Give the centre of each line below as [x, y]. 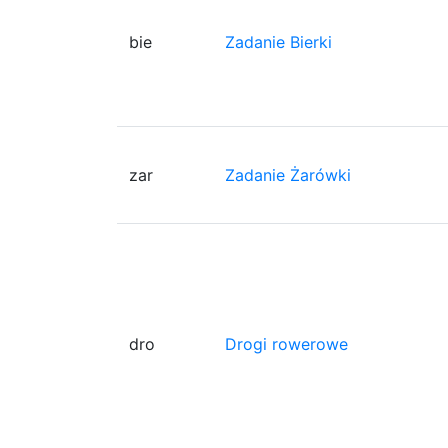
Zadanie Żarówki [288, 174]
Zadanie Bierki [278, 41]
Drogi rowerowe [286, 343]
